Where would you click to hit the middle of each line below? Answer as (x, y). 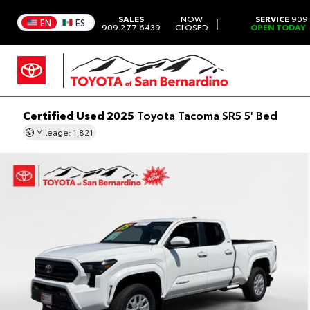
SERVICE (272, 18)
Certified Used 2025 (78, 115)
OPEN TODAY (278, 26)
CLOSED (191, 26)
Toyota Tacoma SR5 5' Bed (206, 115)
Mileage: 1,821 (63, 132)
